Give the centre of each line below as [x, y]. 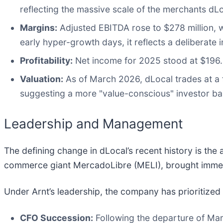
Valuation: [42, 79]
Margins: [39, 28]
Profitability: [46, 61]
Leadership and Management [94, 124]
